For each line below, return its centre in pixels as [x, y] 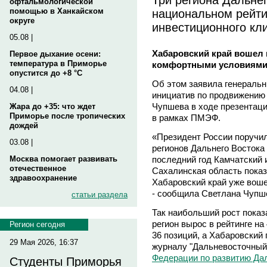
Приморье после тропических [67, 116]
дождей [24, 125]
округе [22, 21]
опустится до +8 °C [46, 73]
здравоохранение [43, 178]
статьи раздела [100, 195]
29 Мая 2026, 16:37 [44, 242]
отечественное [38, 168]
